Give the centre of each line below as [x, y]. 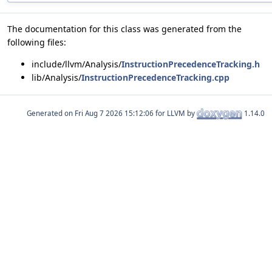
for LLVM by [175, 114]
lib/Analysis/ [56, 78]
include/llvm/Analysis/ [76, 64]
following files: [37, 42]
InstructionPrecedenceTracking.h [191, 64]
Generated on [51, 114]
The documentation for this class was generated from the [124, 29]
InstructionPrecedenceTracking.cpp [155, 78]
